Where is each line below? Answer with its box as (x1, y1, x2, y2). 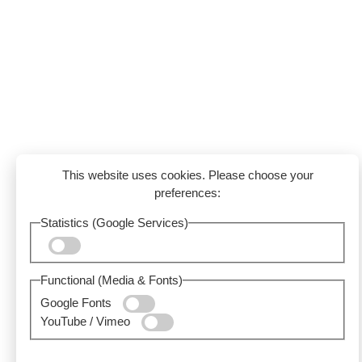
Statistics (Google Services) (40, 215, 189, 229)
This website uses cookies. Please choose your (61, 168, 314, 183)
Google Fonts (40, 295, 116, 309)
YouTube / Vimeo (40, 314, 134, 328)
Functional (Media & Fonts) (40, 273, 183, 288)
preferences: (154, 186, 221, 200)
